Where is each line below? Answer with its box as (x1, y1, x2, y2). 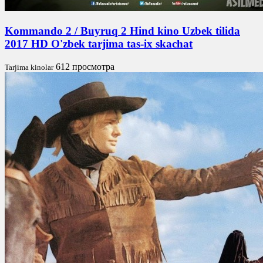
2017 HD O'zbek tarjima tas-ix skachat (5, 38, 193, 50)
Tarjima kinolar (5, 62, 53, 72)
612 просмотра (56, 61, 114, 72)
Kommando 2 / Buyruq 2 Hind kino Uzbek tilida (5, 25, 240, 38)
